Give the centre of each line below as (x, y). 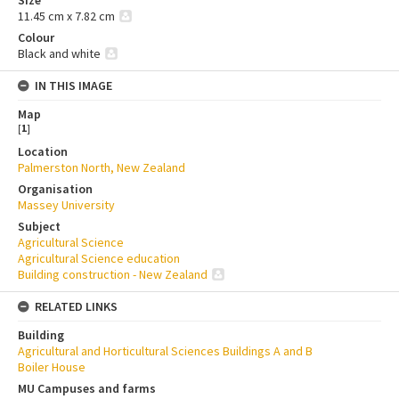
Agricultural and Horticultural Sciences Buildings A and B (165, 351)
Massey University (66, 205)
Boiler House (52, 367)
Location (43, 152)
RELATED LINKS (76, 307)
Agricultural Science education (99, 259)
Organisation (55, 189)
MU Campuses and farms (87, 389)
